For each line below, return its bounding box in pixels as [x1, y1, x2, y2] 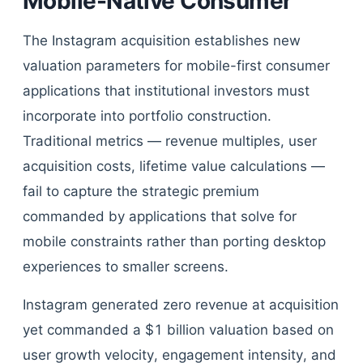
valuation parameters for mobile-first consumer [23, 58, 330, 74]
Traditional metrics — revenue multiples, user [23, 133, 317, 149]
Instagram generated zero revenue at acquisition [23, 297, 339, 313]
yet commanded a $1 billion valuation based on [23, 322, 334, 338]
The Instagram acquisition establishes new [23, 32, 301, 49]
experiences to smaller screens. [23, 258, 228, 275]
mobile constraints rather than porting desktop [23, 233, 326, 250]
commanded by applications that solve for [23, 208, 297, 224]
